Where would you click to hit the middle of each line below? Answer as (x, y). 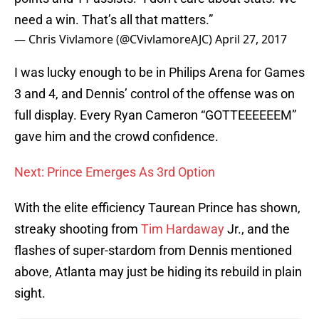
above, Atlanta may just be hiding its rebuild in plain (158, 272)
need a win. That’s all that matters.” (114, 20)
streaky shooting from (78, 229)
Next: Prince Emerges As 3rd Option (115, 172)
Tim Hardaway (183, 229)
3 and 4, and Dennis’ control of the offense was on (155, 94)
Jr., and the (257, 229)
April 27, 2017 (251, 40)
